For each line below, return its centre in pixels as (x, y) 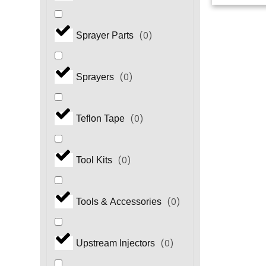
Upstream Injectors (116, 243)
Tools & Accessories (120, 202)
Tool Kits (95, 160)
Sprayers (96, 77)
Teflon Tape (101, 119)
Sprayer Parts (106, 36)
